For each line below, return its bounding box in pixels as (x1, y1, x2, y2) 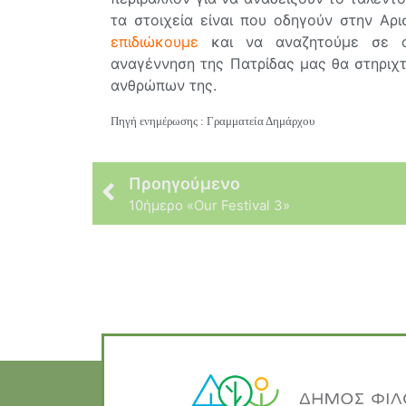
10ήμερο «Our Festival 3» (129, 196, 290, 214)
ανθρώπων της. (111, 76, 217, 95)
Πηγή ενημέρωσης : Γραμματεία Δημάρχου (111, 114, 314, 129)
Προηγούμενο (129, 173, 240, 193)
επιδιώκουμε (111, 33, 198, 52)
